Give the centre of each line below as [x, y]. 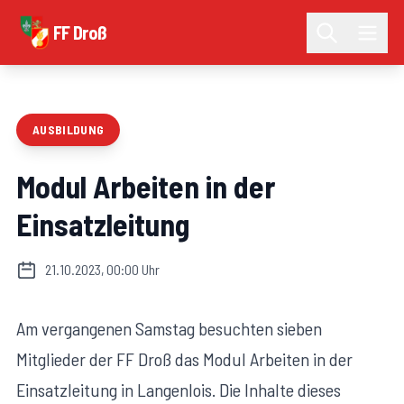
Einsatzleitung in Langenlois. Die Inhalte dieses [179, 389]
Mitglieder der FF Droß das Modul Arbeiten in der [184, 358]
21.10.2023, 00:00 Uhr [102, 270]
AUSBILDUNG [69, 129]
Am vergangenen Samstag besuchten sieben [169, 328]
